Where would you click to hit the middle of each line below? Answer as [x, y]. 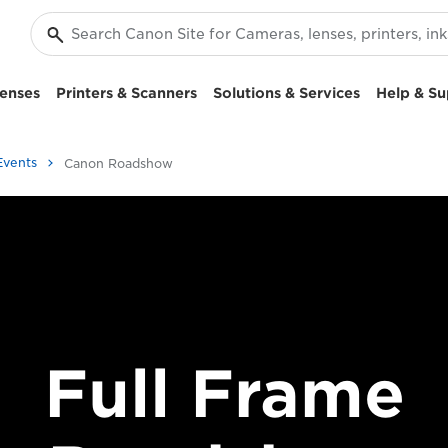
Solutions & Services [286, 93]
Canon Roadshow [118, 163]
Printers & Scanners [126, 93]
